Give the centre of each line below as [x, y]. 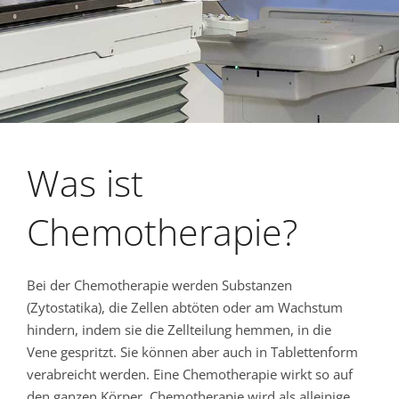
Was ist [85, 183]
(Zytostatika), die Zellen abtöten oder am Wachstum [185, 307]
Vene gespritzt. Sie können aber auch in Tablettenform [192, 352]
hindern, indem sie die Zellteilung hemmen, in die [179, 330]
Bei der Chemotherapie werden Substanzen [159, 285]
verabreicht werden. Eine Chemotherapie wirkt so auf [190, 374]
